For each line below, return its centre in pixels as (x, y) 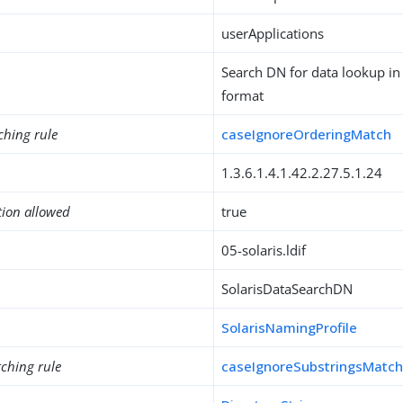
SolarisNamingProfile (290, 327)
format (243, 95)
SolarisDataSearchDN (287, 289)
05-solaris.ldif (264, 250)
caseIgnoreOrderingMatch (307, 134)
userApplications (273, 33)
